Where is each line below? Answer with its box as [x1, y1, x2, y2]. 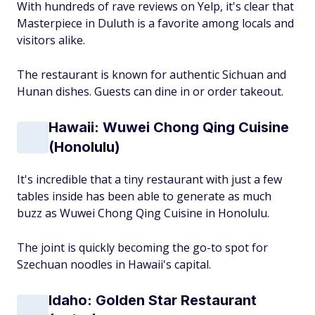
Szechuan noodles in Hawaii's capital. [17, 257, 211, 272]
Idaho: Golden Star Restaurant [49, 292, 257, 309]
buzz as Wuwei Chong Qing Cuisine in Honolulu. [17, 205, 269, 221]
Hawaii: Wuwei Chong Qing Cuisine [49, 119, 289, 136]
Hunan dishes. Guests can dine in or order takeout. [17, 84, 283, 99]
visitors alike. [17, 32, 85, 48]
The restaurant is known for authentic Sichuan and [17, 67, 286, 82]
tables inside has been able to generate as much [17, 188, 271, 204]
